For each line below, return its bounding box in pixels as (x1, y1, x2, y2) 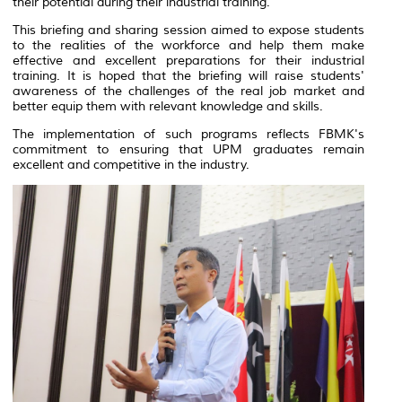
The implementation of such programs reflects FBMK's (13, 126, 364, 142)
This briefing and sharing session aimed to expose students (13, 22, 364, 38)
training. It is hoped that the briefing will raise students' (13, 67, 364, 83)
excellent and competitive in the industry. (13, 156, 249, 172)
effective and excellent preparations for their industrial (13, 52, 364, 68)
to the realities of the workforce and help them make (13, 37, 364, 53)
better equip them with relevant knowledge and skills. (13, 98, 323, 114)
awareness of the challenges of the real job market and (13, 83, 364, 99)
